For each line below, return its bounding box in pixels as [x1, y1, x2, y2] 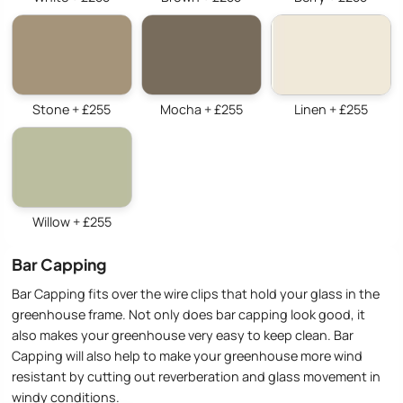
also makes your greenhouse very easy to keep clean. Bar [12, 326, 354, 344]
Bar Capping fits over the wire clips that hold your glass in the [12, 284, 380, 302]
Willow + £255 [31, 213, 112, 231]
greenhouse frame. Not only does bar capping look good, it [12, 305, 365, 323]
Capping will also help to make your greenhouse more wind [12, 346, 363, 364]
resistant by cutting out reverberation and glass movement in [12, 367, 381, 385]
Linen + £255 [293, 101, 368, 119]
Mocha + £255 [159, 101, 243, 119]
